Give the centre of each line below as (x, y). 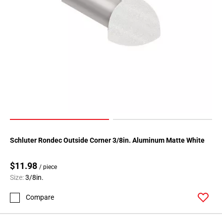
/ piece (48, 167)
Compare (40, 197)
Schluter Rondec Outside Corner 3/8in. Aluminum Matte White (107, 140)
